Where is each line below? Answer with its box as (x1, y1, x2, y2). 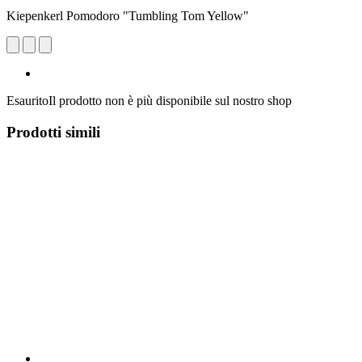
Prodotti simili (6, 123, 100, 141)
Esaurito (6, 93, 48, 107)
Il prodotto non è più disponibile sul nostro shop (48, 93, 292, 107)
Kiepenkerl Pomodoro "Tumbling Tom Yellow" (6, 8, 249, 23)
